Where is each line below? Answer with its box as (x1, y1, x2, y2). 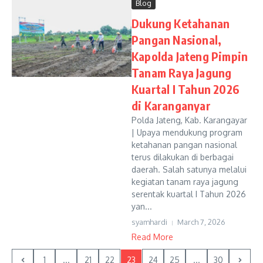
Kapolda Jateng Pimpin (131, 49, 248, 63)
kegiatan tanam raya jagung (131, 177, 238, 187)
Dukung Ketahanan (131, 16, 230, 31)
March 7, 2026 (177, 217, 225, 227)
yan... (131, 201, 152, 211)
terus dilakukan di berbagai (131, 152, 234, 162)
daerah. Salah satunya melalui (131, 164, 247, 174)
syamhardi (131, 217, 167, 227)
